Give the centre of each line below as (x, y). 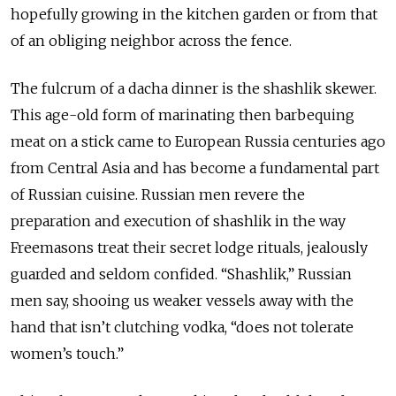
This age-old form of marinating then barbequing (183, 114)
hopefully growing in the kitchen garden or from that (194, 14)
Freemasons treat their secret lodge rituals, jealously (189, 247)
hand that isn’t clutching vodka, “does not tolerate (182, 327)
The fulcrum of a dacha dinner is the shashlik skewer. (194, 88)
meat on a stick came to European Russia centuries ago (198, 141)
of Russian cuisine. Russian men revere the (158, 194)
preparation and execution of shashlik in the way (178, 221)
